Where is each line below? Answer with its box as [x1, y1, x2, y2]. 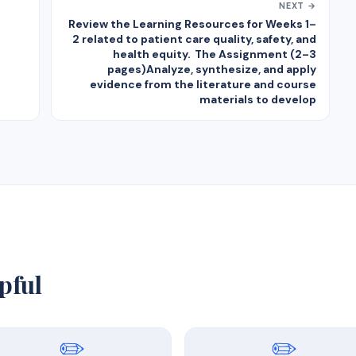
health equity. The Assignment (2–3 [113, 46, 316, 61]
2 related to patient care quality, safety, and [72, 31, 316, 46]
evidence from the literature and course [90, 76, 316, 91]
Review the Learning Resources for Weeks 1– [68, 16, 316, 31]
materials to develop [199, 91, 316, 106]
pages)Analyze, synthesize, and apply [107, 61, 316, 76]
